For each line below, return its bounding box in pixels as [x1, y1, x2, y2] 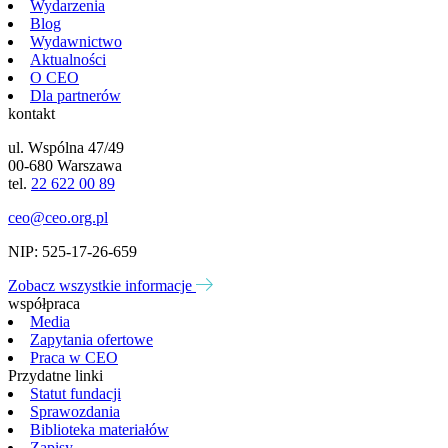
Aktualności [30, 50, 106, 68]
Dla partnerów [30, 86, 121, 104]
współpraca [8, 294, 80, 312]
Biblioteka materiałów [30, 420, 169, 438]
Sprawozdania [30, 402, 120, 420]
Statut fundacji [30, 384, 121, 402]
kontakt [8, 104, 55, 122]
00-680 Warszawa [8, 156, 122, 174]
